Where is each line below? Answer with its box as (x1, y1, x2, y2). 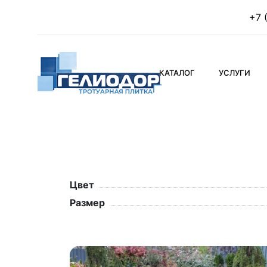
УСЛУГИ (218, 68, 250, 77)
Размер (70, 197, 105, 209)
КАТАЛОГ (159, 68, 195, 77)
